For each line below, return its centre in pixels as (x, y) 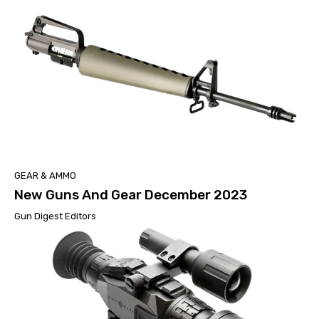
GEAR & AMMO (45, 175)
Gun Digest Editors (55, 216)
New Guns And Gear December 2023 (131, 194)
